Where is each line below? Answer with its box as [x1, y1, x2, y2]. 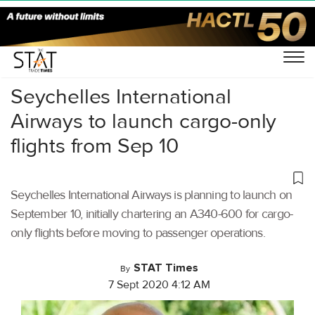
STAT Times [134, 261, 198, 275]
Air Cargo [52, 40, 98, 54]
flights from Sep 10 [11, 132, 179, 159]
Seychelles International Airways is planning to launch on [11, 187, 292, 202]
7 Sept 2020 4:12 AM [108, 278, 210, 292]
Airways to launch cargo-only [11, 108, 277, 134]
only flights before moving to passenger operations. [11, 225, 265, 240]
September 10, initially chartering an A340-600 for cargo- [11, 206, 293, 221]
